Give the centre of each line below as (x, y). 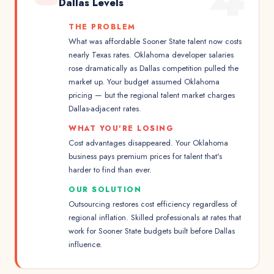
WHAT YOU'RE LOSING (121, 128)
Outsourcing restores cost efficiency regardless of (153, 204)
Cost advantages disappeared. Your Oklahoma (148, 143)
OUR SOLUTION (105, 190)
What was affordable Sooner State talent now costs (155, 41)
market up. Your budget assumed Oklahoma (144, 82)
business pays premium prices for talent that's (145, 156)
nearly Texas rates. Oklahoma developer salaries (151, 55)
